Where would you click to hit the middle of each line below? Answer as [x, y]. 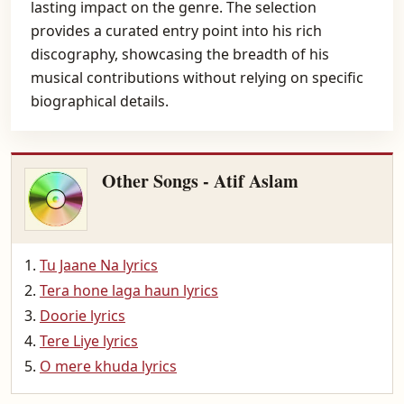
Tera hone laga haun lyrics [129, 290]
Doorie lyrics [83, 316]
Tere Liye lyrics [89, 341]
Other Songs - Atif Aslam [200, 181]
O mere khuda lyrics [108, 366]
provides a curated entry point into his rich [176, 31]
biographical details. [100, 101]
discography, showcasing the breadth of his [180, 54]
